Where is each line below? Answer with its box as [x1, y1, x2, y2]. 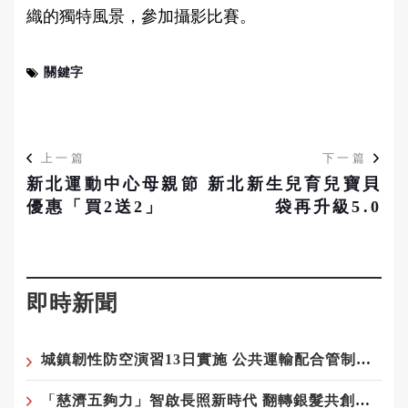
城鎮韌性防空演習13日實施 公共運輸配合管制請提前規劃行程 [356, 351, 371, 367]
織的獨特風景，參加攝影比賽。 [26, 6, 256, 25]
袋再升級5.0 [274, 197, 382, 216]
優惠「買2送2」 [26, 197, 165, 216]
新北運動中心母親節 [26, 174, 200, 193]
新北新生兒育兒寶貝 [208, 174, 382, 193]
